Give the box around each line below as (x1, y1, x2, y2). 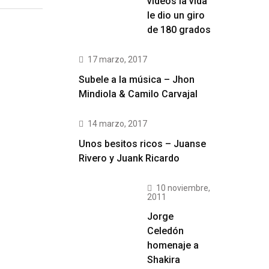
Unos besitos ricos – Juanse (79, 138, 206, 150)
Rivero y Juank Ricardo (79, 153, 180, 164)
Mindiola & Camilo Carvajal (79, 88, 198, 100)
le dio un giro (147, 10, 205, 21)
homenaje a (147, 240, 199, 251)
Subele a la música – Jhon (79, 74, 195, 85)
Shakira (147, 254, 180, 265)
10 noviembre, (156, 183, 210, 193)
